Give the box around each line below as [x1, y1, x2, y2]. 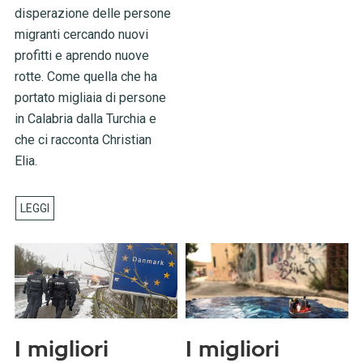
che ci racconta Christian [14, 132, 152, 148]
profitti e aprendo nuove [14, 48, 149, 64]
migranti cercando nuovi [14, 27, 148, 43]
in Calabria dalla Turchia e [14, 111, 156, 127]
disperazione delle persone [14, 6, 171, 22]
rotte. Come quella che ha [14, 69, 157, 85]
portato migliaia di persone [14, 90, 166, 106]
